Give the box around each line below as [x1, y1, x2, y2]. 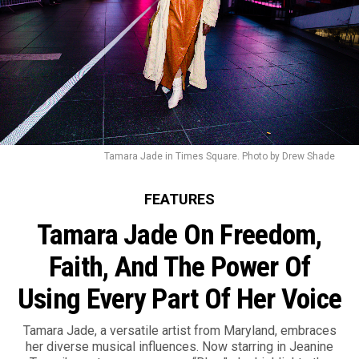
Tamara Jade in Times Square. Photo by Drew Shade [104, 151, 335, 163]
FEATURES [144, 191, 215, 208]
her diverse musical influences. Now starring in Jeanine [26, 339, 333, 355]
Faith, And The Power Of [48, 250, 311, 284]
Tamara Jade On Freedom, [37, 218, 322, 252]
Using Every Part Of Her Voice [17, 282, 342, 317]
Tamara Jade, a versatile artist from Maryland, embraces [22, 323, 337, 339]
